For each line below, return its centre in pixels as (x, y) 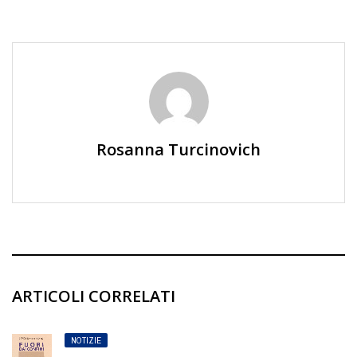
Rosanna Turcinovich (178, 150)
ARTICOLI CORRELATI (94, 296)
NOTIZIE (86, 341)
